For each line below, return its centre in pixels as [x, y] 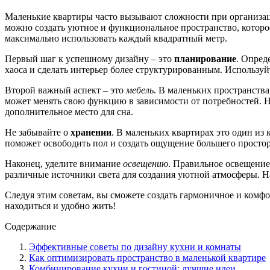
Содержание [30, 226]
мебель [140, 90]
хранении [91, 132]
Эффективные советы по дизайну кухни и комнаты [135, 246]
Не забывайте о [38, 132]
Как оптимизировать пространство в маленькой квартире [147, 257]
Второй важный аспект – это [65, 90]
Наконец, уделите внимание [64, 163]
